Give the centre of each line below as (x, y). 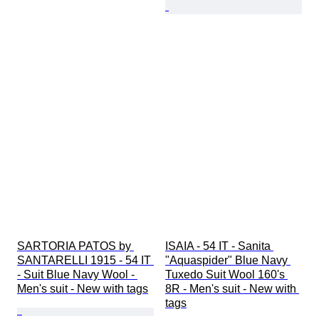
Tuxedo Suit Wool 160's (226, 275)
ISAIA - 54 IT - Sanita (219, 246)
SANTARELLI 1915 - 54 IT (85, 261)
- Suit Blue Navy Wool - (77, 275)
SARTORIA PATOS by (75, 246)
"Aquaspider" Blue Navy (228, 261)
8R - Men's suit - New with (232, 289)
